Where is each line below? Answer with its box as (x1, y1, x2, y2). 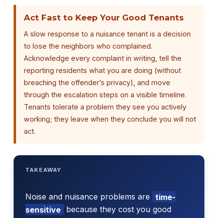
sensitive (25, 204, 61, 215)
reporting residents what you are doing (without (24, 66, 181, 74)
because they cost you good (64, 204, 172, 215)
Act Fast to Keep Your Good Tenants (24, 12, 184, 22)
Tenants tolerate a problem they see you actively (24, 102, 186, 111)
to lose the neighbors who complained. (24, 41, 152, 50)
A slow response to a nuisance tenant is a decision (24, 29, 191, 38)
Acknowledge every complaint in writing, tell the (24, 54, 182, 62)
